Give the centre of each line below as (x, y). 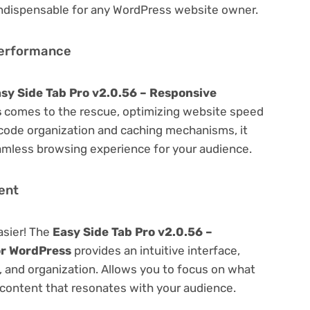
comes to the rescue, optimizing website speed (133, 111)
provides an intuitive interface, (156, 250)
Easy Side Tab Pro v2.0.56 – (133, 231)
